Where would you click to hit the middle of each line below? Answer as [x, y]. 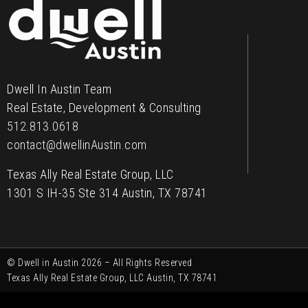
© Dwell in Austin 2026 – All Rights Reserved [99, 263]
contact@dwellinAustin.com [77, 145]
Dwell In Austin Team [59, 89]
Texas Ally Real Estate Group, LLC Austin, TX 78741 [112, 278]
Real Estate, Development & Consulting [104, 108]
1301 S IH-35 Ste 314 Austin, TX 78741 [107, 193]
